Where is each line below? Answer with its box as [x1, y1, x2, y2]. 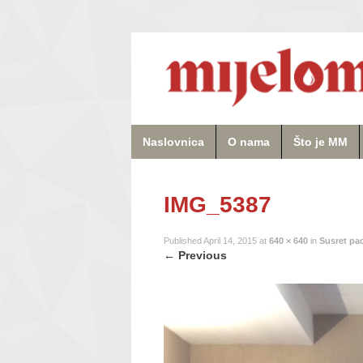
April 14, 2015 [203, 236, 257, 246]
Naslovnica [143, 135, 204, 148]
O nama [228, 135, 270, 148]
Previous [175, 249, 227, 263]
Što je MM [293, 135, 348, 148]
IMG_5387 [164, 192, 271, 218]
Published [164, 236, 203, 246]
